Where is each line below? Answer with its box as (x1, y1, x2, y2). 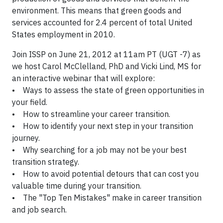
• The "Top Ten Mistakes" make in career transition (12, 193, 202, 203)
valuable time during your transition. (12, 181, 145, 191)
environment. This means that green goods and (12, 5, 181, 15)
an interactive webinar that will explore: (12, 73, 155, 83)
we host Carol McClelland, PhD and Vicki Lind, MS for (12, 61, 201, 71)
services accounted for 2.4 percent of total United (12, 17, 192, 27)
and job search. (12, 205, 67, 215)
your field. (12, 97, 49, 107)
